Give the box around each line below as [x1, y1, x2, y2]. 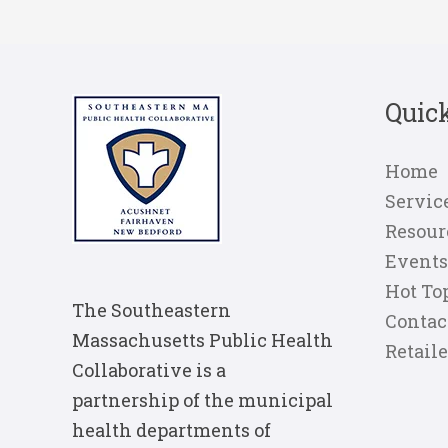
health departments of [72, 417, 271, 442]
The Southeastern [72, 297, 231, 322]
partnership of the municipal [72, 387, 333, 412]
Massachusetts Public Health [72, 327, 333, 352]
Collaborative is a [72, 357, 226, 382]
